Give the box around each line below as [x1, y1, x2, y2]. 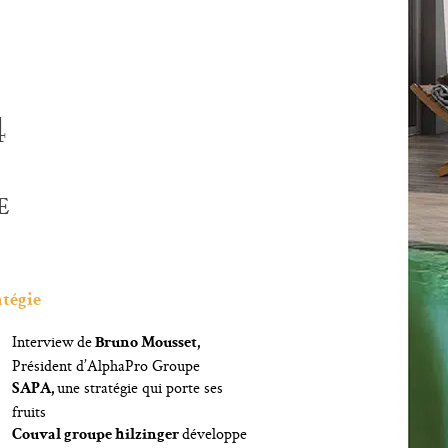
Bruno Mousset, [92, 336, 201, 352]
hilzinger [115, 428, 183, 444]
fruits [12, 401, 47, 422]
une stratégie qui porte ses [57, 377, 224, 398]
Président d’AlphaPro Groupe [12, 355, 201, 376]
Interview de [12, 331, 93, 352]
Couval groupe [12, 428, 116, 444]
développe [182, 423, 248, 444]
